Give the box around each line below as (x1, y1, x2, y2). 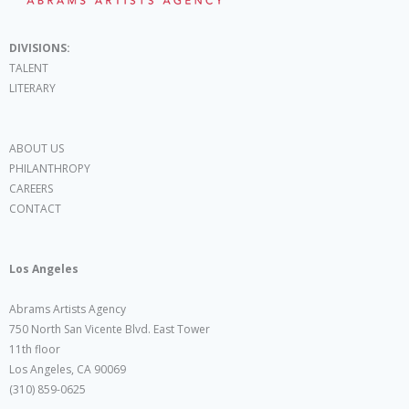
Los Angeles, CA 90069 (9, 362, 126, 378)
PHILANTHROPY (9, 161, 90, 177)
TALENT (9, 60, 48, 77)
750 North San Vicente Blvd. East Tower (9, 321, 210, 338)
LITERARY (9, 80, 56, 97)
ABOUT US (9, 141, 64, 157)
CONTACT (9, 201, 61, 217)
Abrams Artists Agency (9, 301, 126, 318)
